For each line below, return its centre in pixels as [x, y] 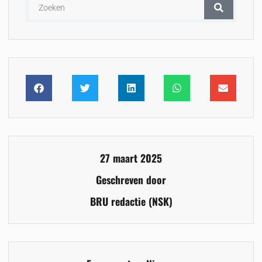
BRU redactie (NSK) [131, 201]
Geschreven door [131, 180]
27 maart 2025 [131, 158]
